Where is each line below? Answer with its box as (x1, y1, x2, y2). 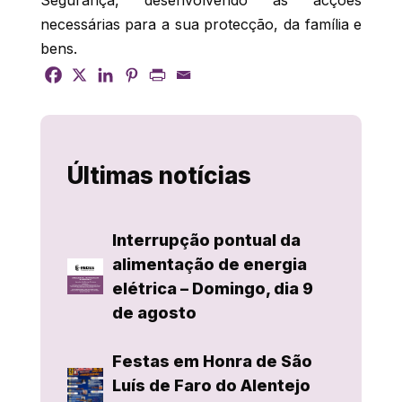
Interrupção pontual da (111, 231, 301, 250)
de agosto (111, 303, 197, 323)
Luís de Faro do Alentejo (111, 376, 310, 396)
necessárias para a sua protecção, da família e (39, 15, 363, 34)
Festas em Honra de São (111, 352, 312, 371)
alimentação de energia (111, 255, 307, 275)
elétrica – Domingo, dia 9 (111, 279, 313, 299)
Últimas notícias (66, 162, 251, 190)
